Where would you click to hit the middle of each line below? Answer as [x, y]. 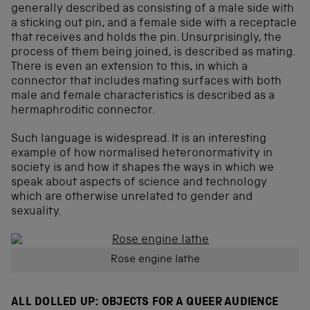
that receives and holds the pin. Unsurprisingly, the [146, 39]
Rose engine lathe [155, 261]
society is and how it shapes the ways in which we [143, 169]
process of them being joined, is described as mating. [153, 53]
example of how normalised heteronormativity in [142, 154]
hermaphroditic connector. [83, 111]
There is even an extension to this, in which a [129, 68]
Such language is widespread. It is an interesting [139, 140]
